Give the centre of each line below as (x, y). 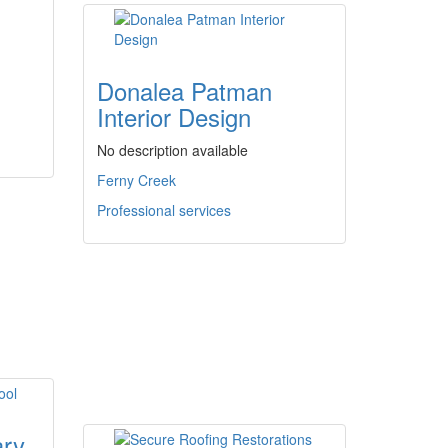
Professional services (164, 210)
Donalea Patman (184, 90)
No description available (172, 150)
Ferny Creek (136, 180)
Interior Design (174, 116)
